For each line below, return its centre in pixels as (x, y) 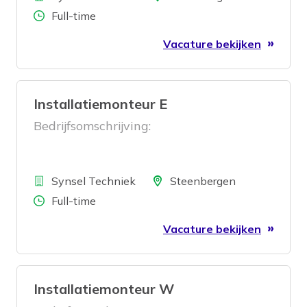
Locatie (156, 180)
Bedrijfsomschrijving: (92, 126)
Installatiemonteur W (104, 289)
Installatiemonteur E (100, 104)
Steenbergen (203, 181)
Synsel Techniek (94, 181)
